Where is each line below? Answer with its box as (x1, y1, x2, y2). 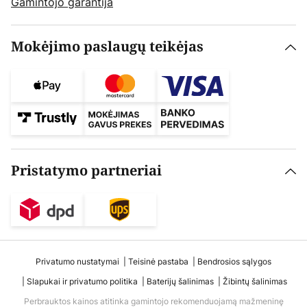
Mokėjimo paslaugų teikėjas (11, 37, 204, 58)
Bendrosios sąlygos (197, 256, 271, 268)
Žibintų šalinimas (223, 275, 287, 288)
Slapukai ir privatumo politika (27, 275, 138, 288)
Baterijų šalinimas (147, 275, 214, 288)
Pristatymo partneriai (11, 161, 162, 182)
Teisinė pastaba (128, 256, 188, 268)
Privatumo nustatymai (36, 256, 119, 268)
